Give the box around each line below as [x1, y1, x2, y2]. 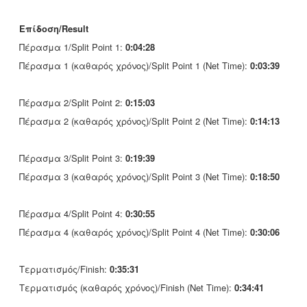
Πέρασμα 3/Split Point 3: [19, 151, 125, 164]
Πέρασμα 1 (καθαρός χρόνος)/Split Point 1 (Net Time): [19, 59, 250, 72]
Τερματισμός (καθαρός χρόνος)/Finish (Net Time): [19, 281, 234, 294]
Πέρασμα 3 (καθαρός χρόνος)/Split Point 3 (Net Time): [19, 170, 250, 183]
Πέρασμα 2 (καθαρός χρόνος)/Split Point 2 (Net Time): [19, 114, 250, 127]
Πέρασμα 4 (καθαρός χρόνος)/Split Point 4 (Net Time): [19, 225, 250, 238]
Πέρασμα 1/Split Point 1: [19, 40, 125, 53]
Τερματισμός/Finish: [19, 262, 110, 275]
